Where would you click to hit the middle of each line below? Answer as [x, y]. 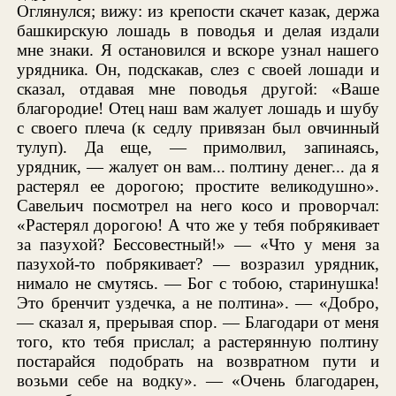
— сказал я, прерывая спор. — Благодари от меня [198, 323]
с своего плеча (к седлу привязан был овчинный [198, 128]
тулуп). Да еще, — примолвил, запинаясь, [198, 148]
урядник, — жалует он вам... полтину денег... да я [198, 167]
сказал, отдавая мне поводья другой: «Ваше [198, 89]
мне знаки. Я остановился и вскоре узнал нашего [198, 50]
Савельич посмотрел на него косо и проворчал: [198, 206]
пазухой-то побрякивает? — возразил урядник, [198, 264]
